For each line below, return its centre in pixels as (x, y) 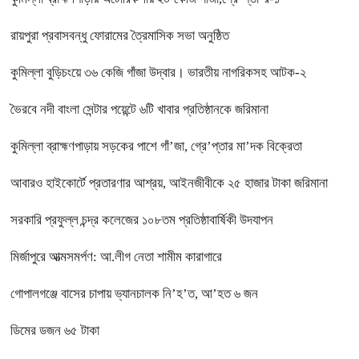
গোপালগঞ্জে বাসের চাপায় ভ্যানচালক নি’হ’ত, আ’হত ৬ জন (134, 293)
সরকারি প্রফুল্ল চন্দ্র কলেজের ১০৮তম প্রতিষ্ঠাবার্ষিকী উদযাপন (142, 220)
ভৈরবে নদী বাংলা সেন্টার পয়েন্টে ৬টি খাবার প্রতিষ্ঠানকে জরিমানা (139, 109)
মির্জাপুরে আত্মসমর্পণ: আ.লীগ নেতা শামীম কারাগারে (116, 256)
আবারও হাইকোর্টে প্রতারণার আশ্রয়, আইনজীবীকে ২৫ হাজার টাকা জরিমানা (169, 183)
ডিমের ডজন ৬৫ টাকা (55, 330)
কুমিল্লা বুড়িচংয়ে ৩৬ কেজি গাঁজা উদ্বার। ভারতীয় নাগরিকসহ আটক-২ (158, 72)
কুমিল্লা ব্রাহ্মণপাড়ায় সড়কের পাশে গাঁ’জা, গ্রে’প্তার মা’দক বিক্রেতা (156, 146)
